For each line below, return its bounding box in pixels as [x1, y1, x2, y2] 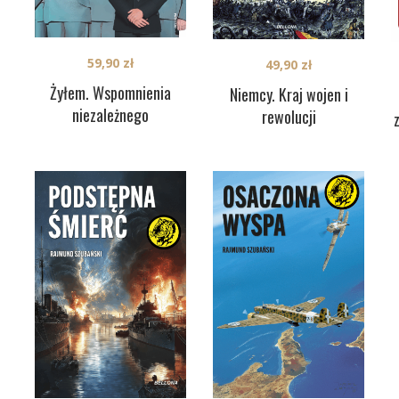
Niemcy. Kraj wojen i [229, 83, 348, 107]
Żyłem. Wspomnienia [50, 80, 171, 104]
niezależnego [72, 102, 149, 126]
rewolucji [261, 105, 316, 129]
